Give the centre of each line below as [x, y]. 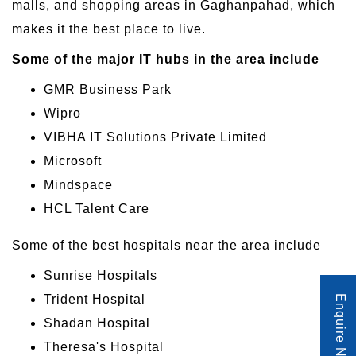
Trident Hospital [95, 300]
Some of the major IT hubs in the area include [166, 60]
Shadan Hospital [97, 323]
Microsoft [73, 161]
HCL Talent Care [97, 209]
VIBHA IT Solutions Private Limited [155, 137]
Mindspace [78, 185]
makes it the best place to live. [109, 29]
